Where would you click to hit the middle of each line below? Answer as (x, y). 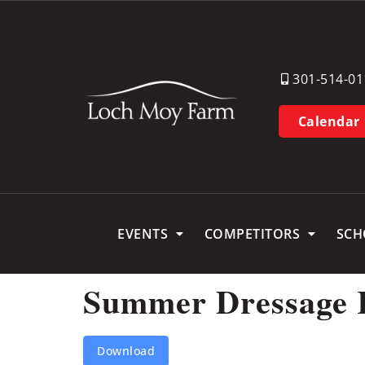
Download (126, 351)
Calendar (329, 121)
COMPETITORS (252, 234)
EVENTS (143, 234)
